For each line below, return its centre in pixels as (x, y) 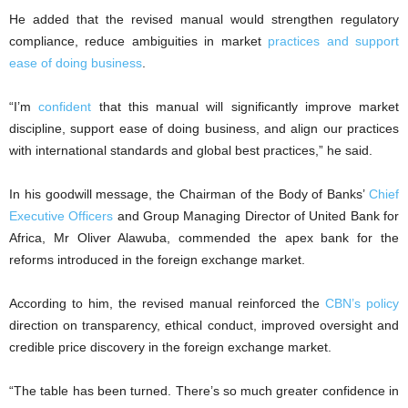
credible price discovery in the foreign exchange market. (170, 347)
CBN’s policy (362, 303)
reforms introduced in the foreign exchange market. (157, 259)
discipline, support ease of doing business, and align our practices (204, 128)
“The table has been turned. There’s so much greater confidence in (204, 390)
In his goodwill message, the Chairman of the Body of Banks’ (189, 194)
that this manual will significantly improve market (245, 106)
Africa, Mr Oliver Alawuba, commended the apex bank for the (204, 237)
